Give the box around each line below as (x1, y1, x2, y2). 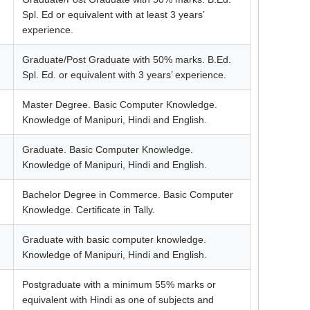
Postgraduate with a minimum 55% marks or (22, 278, 216, 290)
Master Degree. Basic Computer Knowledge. (22, 98, 217, 110)
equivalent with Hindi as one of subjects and (22, 293, 214, 305)
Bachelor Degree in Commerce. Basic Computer (22, 188, 233, 200)
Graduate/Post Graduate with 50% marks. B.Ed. (22, 53, 231, 65)
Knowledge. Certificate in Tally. (22, 203, 155, 215)
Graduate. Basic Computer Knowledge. (22, 143, 193, 155)
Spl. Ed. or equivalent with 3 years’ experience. (22, 69, 226, 80)
